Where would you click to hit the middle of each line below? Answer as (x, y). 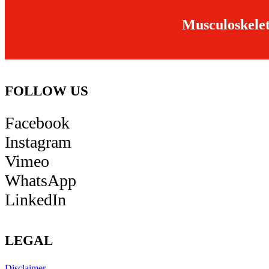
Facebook (37, 123)
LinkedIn (35, 200)
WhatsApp (41, 181)
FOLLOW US (47, 91)
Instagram (38, 142)
